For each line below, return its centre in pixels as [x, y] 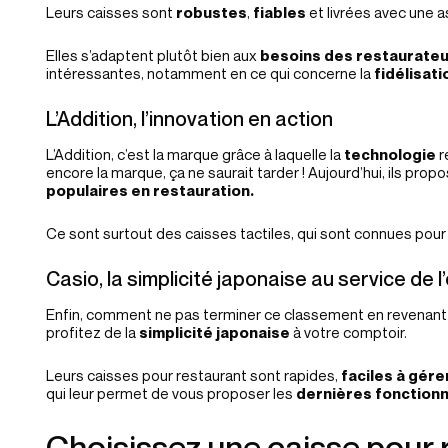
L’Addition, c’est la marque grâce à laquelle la [195, 154]
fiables [279, 12]
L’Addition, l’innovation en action [189, 119]
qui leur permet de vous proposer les [171, 393]
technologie [390, 154]
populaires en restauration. [150, 190]
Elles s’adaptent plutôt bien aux [153, 55]
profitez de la [91, 332]
